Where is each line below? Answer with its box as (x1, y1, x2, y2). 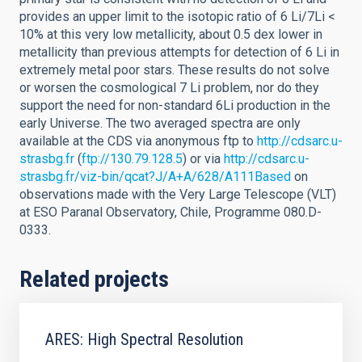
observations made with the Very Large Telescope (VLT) (19, 187, 336, 202)
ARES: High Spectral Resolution (45, 330, 243, 349)
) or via (183, 151, 224, 166)
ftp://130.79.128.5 (82, 151, 183, 166)
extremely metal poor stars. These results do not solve (19, 62, 330, 78)
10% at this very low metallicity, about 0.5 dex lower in (19, 27, 322, 42)
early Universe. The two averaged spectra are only (19, 116, 301, 131)
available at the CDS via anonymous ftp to (19, 133, 257, 149)
